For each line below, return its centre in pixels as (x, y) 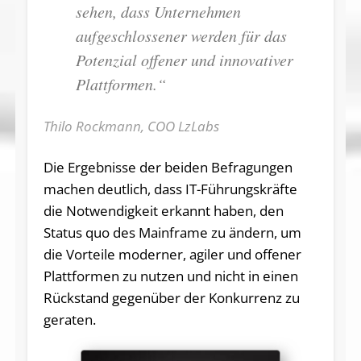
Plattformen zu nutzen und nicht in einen (170, 276)
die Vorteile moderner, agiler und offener (172, 255)
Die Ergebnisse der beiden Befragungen (168, 168)
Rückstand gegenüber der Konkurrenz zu (171, 298)
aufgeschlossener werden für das (181, 36)
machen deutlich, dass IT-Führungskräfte (170, 189)
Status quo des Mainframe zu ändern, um (172, 233)
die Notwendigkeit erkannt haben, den (163, 211)
